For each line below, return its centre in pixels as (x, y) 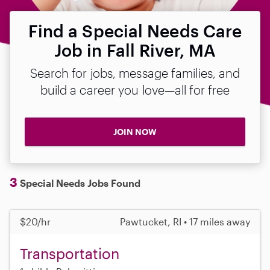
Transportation (70, 253)
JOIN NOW (135, 132)
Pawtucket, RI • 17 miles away (185, 221)
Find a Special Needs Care (135, 31)
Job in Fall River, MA (135, 50)
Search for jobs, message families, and (135, 73)
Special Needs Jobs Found (79, 183)
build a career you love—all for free (135, 90)
